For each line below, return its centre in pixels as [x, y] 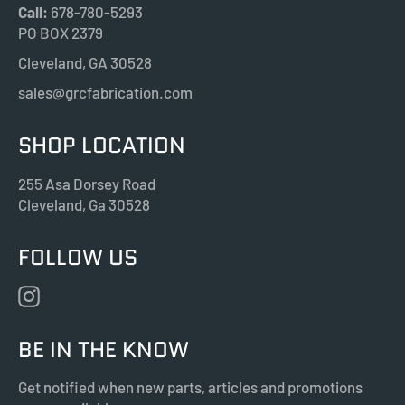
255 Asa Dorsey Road [87, 183]
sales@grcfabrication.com [105, 93]
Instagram [81, 293]
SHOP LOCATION [102, 146]
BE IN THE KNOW [104, 350]
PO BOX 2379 [61, 33]
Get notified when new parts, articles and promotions [190, 387]
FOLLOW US [78, 257]
